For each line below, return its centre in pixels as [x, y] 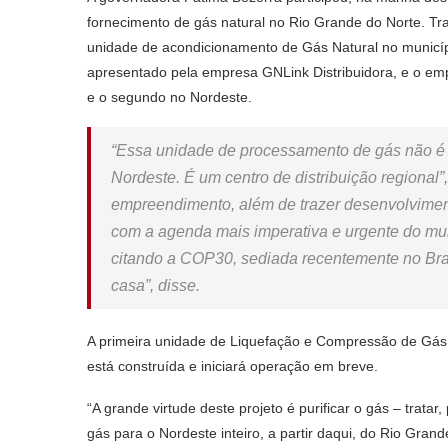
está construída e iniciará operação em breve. [232, 365]
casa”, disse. [155, 285]
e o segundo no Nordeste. [169, 96]
